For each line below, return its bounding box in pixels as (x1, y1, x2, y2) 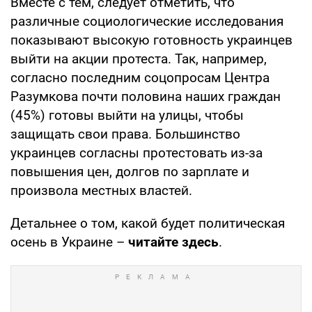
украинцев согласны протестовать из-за (10, 144, 263, 161)
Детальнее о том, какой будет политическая (10, 214, 285, 231)
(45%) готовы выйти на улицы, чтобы (10, 107, 244, 123)
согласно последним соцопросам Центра (10, 69, 270, 86)
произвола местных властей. (10, 182, 192, 198)
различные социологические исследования (10, 13, 283, 29)
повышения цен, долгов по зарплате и (10, 163, 249, 180)
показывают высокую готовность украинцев (10, 31, 292, 48)
